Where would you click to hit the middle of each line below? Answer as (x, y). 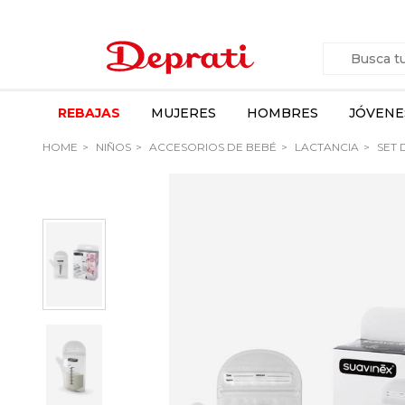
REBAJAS (89, 113)
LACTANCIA (325, 147)
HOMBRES (283, 113)
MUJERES (184, 113)
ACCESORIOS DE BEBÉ (212, 147)
